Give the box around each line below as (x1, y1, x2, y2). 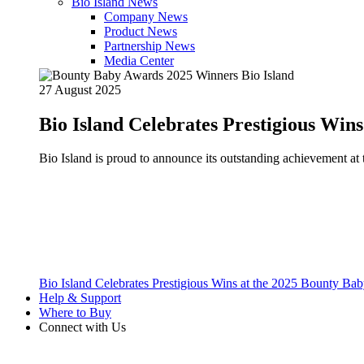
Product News (104, 24, 177, 38)
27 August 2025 (39, 82, 121, 97)
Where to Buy (39, 305, 111, 320)
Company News (104, 9, 188, 24)
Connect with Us (39, 320, 126, 335)
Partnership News (104, 38, 195, 53)
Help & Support (39, 291, 121, 305)
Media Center (104, 53, 174, 67)
